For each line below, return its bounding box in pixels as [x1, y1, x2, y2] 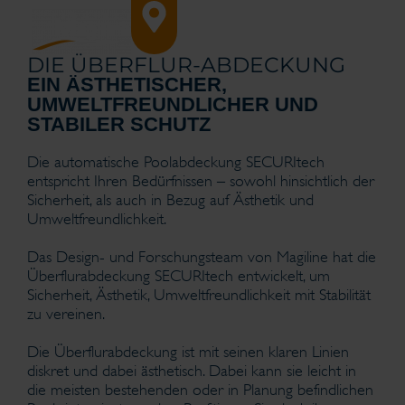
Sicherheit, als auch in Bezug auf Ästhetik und [27, 191, 314, 209]
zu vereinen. [27, 305, 105, 323]
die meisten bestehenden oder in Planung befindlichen [27, 381, 373, 399]
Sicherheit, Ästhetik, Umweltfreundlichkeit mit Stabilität [27, 286, 371, 304]
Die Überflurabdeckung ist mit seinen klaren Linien [27, 343, 349, 361]
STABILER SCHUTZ [27, 113, 211, 136]
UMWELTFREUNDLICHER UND [27, 93, 318, 116]
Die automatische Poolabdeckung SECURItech [27, 153, 325, 171]
